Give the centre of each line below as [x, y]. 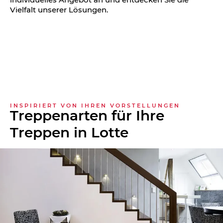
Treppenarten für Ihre [87, 115]
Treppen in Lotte [69, 132]
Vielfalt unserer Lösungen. [59, 10]
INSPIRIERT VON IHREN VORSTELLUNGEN [95, 106]
